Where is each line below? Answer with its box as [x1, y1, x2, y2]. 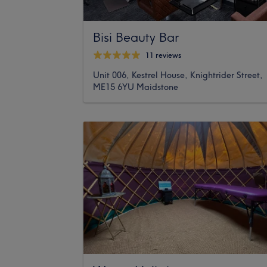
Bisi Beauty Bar [93, 29, 179, 45]
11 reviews [145, 51, 181, 60]
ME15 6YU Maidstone [93, 81, 178, 92]
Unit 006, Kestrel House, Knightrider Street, [93, 69, 263, 80]
